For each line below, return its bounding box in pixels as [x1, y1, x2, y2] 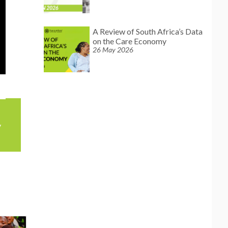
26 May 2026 [93, 45, 133, 54]
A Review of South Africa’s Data [93, 26, 203, 36]
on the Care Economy [93, 36, 166, 46]
